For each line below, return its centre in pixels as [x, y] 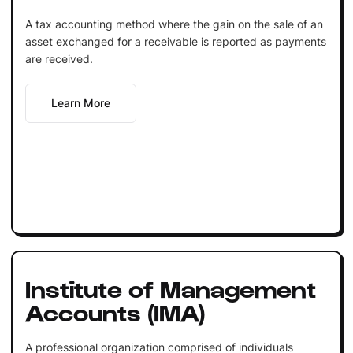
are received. [59, 58]
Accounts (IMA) [115, 311]
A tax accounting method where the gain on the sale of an [174, 24]
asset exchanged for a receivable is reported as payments [175, 41]
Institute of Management [170, 287]
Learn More [80, 102]
